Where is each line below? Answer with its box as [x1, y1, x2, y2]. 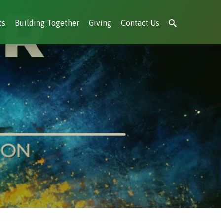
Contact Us [121, 18, 159, 27]
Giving [89, 18, 111, 27]
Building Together [15, 18, 79, 27]
